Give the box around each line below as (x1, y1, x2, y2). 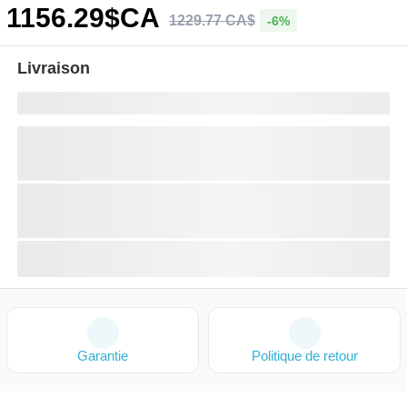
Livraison (17, 59, 90, 77)
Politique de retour (251, 348, 358, 363)
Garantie (77, 348, 128, 363)
